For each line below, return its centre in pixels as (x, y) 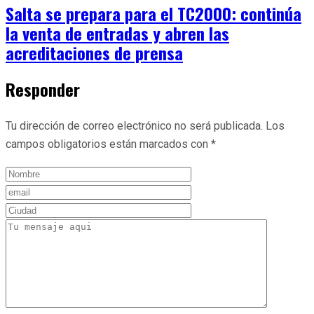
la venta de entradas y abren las (117, 33)
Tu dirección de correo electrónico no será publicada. (134, 125)
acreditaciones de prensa (94, 52)
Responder (43, 89)
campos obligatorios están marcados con (108, 144)
